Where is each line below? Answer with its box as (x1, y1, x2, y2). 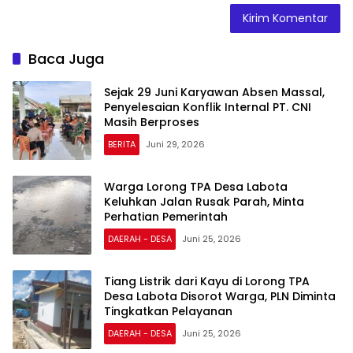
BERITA (108, 138, 136, 151)
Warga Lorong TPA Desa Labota (104, 179, 288, 195)
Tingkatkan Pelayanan (104, 303, 232, 320)
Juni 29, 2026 (146, 138, 205, 151)
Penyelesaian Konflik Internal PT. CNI (104, 99, 311, 116)
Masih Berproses (104, 114, 199, 131)
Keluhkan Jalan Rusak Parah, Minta (104, 194, 304, 210)
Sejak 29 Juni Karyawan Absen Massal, (104, 84, 325, 101)
